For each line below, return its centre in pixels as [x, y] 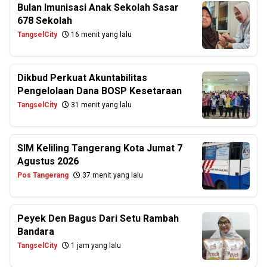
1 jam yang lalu [95, 246]
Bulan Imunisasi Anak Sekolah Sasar [98, 7]
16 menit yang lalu [100, 35]
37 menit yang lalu [112, 175]
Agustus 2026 [48, 161]
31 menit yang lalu [100, 105]
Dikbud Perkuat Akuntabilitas [82, 78]
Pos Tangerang [43, 175]
